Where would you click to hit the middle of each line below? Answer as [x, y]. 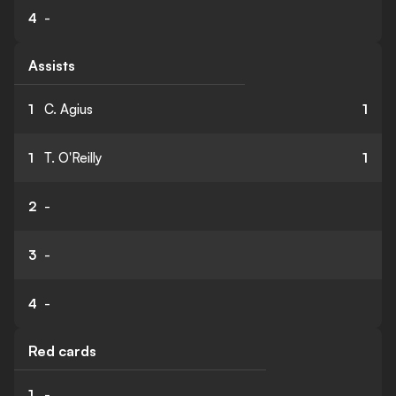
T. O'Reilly [73, 158]
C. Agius [69, 109]
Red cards [62, 351]
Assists [52, 65]
